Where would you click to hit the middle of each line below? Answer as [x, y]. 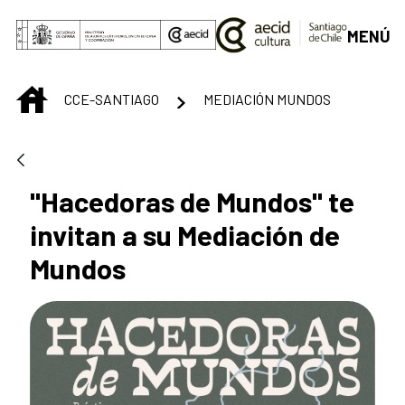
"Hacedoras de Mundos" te [192, 202]
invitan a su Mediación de [185, 235]
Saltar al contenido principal [104, 19]
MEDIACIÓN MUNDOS [267, 99]
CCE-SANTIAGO [112, 99]
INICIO [66, 95]
